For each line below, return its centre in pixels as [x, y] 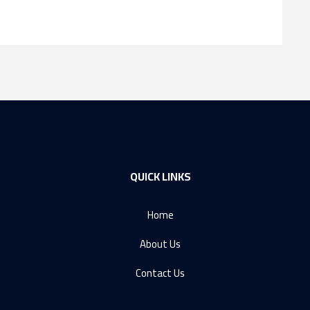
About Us [160, 244]
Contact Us [160, 273]
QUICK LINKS [160, 177]
